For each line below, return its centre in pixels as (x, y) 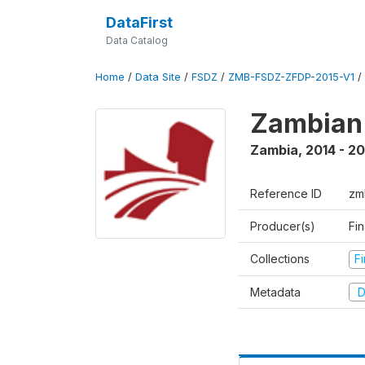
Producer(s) (283, 226)
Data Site (158, 77)
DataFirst (139, 22)
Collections (280, 259)
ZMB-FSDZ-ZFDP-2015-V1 (291, 77)
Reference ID (286, 193)
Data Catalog (136, 40)
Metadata (275, 292)
